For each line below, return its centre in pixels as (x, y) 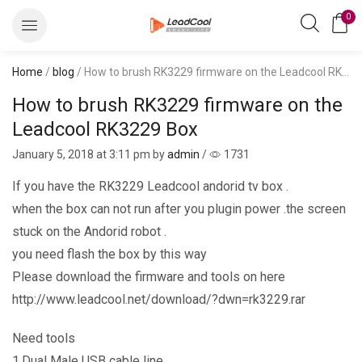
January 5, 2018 (53, 154)
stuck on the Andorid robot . (89, 231)
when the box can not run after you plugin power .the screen (179, 208)
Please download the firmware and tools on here (149, 276)
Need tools (44, 338)
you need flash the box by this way (109, 254)
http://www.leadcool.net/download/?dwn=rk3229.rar (159, 299)
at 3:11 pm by (130, 154)
